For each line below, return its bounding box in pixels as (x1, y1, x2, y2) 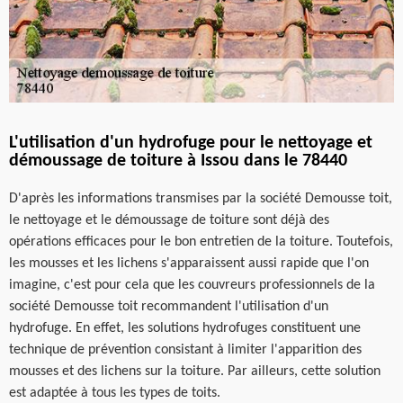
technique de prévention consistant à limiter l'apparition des (9, 342, 362, 357)
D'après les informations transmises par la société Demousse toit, (9, 191, 392, 206)
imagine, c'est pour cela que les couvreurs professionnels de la (9, 277, 375, 292)
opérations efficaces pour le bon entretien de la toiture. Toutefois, (9, 234, 393, 249)
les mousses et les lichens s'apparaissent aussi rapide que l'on (9, 255, 369, 271)
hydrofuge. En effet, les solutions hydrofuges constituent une (9, 320, 361, 336)
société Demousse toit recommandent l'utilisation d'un (9, 299, 328, 314)
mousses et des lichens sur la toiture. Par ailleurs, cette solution (9, 363, 381, 379)
